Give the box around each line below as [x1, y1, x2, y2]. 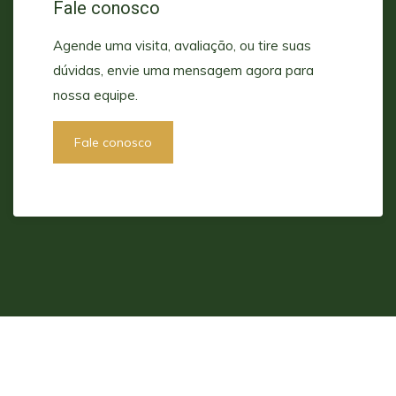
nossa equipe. [53, 87, 138, 104]
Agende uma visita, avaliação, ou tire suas [53, 37, 311, 55]
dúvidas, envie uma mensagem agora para [53, 62, 314, 80]
